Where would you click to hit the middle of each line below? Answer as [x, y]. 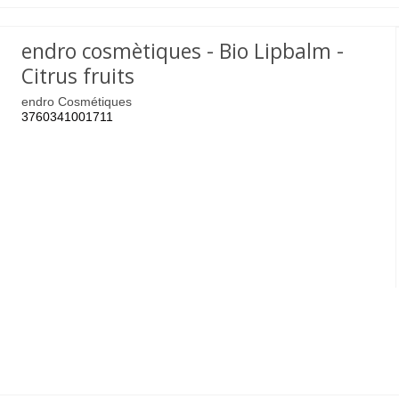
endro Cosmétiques [77, 101]
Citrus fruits [78, 77]
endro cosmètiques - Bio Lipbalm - [183, 52]
